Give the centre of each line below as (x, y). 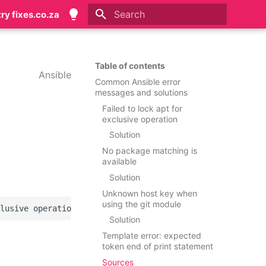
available (119, 161)
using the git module (142, 204)
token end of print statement (158, 246)
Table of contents (130, 66)
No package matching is (150, 151)
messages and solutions (141, 92)
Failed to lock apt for (142, 108)
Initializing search (145, 35)
